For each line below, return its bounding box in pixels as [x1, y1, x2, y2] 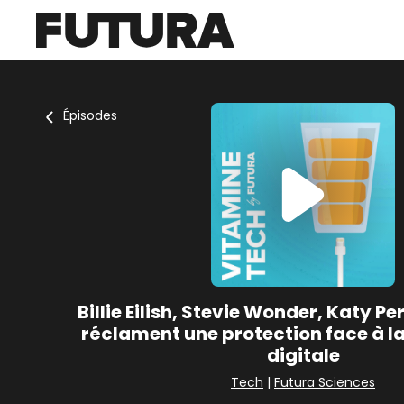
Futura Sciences [274, 373, 375, 391]
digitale [266, 343, 340, 368]
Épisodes [63, 106, 117, 124]
